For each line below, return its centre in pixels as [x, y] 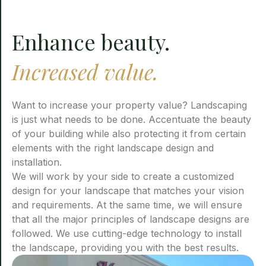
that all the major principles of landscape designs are [131, 219]
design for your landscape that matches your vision [128, 191]
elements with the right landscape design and [113, 148]
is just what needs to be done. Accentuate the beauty [132, 119]
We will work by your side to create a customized [123, 176]
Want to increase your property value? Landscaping [129, 105]
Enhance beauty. [91, 42]
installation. [37, 162]
